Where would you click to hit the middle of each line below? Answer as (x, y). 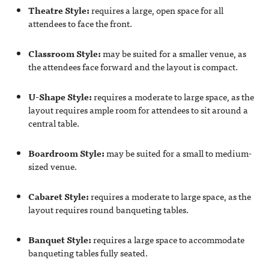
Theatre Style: (59, 10)
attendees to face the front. (80, 23)
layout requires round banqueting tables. (108, 209)
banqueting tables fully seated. (88, 252)
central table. (53, 123)
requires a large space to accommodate (168, 239)
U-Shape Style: (60, 96)
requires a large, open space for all (156, 10)
